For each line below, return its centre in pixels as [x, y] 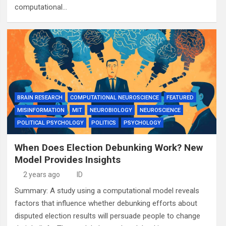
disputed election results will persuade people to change [107, 216]
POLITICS [103, 123]
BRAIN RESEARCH [40, 97]
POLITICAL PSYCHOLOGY [50, 123]
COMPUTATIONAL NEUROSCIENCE [114, 97]
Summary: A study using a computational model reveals [107, 190]
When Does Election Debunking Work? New [108, 147]
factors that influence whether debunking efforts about [106, 203]
